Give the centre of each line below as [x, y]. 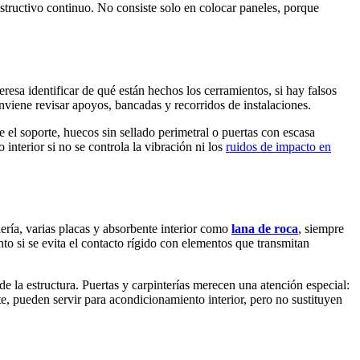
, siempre [321, 229]
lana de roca [265, 229]
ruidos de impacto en [278, 146]
